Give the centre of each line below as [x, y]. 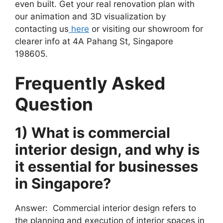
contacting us [42, 29]
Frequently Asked [90, 83]
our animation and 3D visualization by [90, 16]
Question [54, 104]
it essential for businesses [107, 167]
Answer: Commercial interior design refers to [106, 208]
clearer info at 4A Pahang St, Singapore [94, 41]
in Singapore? [63, 183]
